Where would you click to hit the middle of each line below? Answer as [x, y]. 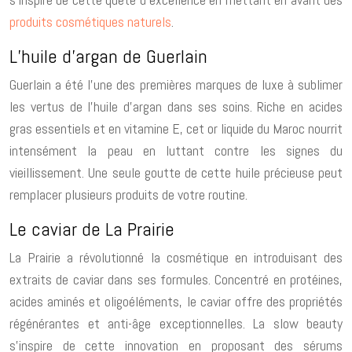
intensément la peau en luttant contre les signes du [176, 150]
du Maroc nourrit [300, 128]
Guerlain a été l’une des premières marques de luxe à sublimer [176, 84]
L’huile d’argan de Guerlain [108, 56]
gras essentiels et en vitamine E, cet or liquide [132, 128]
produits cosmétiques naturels [90, 21]
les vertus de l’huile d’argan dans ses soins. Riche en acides [176, 106]
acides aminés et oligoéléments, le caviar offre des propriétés [176, 301]
